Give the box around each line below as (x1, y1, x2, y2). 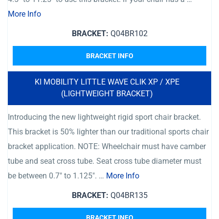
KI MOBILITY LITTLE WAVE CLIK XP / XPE (35, 77, 179, 87)
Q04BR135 (108, 191, 148, 200)
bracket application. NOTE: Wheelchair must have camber (8, 142, 206, 151)
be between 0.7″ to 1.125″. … (8, 171, 106, 180)
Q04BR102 (108, 29, 148, 38)
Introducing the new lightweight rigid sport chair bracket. (8, 112, 201, 122)
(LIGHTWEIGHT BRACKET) (61, 89, 153, 98)
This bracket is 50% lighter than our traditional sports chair (8, 127, 209, 136)
